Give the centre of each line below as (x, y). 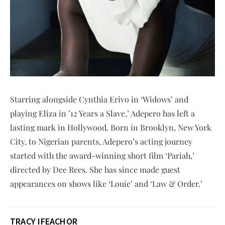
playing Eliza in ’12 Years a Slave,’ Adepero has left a (102, 113)
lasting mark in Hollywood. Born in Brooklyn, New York (111, 127)
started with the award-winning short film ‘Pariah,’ (102, 155)
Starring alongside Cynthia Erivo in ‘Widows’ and (99, 99)
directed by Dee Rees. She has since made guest (95, 169)
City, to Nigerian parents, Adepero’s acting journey (101, 141)
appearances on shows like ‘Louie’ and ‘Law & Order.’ (106, 183)
